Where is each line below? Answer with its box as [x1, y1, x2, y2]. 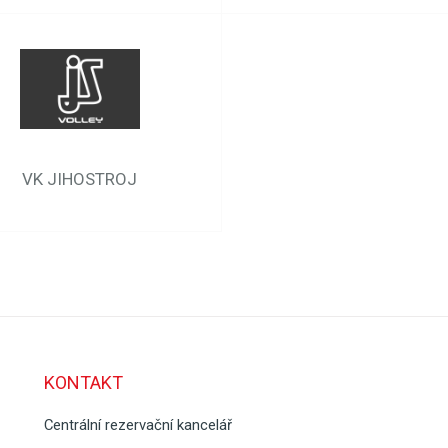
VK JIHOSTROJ [22, 169, 137, 189]
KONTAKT [44, 372, 123, 393]
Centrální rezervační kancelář [44, 416, 232, 434]
